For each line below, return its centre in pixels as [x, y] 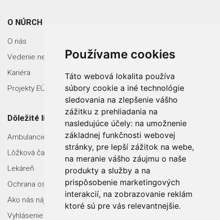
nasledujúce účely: [100, 123]
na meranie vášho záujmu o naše [125, 159]
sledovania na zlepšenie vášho [121, 100]
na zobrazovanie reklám [148, 194]
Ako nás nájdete [34, 200]
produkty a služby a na [107, 170]
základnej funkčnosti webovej [120, 135]
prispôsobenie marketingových [122, 182]
